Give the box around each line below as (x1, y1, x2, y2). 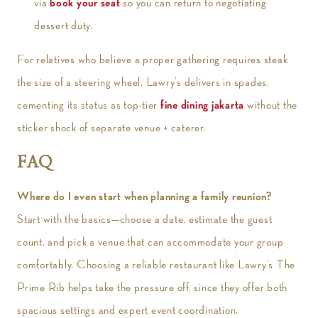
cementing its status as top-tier (17, 99, 158, 111)
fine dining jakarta (160, 99, 244, 111)
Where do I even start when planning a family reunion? (17, 190, 273, 203)
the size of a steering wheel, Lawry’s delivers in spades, (17, 76, 270, 89)
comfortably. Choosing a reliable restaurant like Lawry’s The (17, 258, 295, 271)
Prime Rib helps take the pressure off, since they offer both (17, 281, 287, 294)
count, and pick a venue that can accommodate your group (17, 236, 284, 248)
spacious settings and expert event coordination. (17, 304, 238, 317)
